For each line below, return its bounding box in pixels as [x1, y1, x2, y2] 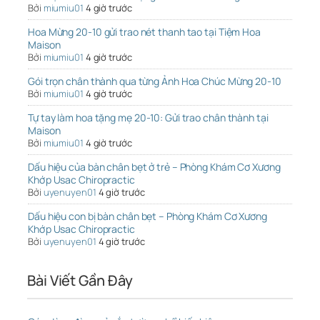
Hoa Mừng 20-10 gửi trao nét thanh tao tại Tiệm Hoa [28, 25, 261, 39]
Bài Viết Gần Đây [27, 271, 133, 291]
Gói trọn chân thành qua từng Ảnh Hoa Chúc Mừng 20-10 [28, 74, 281, 89]
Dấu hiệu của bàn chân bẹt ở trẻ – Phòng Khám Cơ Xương [28, 160, 281, 174]
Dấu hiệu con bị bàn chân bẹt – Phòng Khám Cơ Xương [28, 209, 267, 224]
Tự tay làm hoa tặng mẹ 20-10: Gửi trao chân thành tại [28, 111, 269, 125]
